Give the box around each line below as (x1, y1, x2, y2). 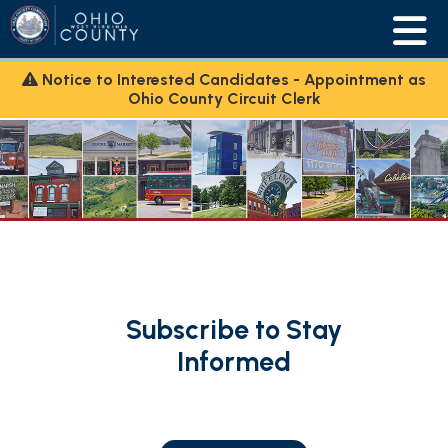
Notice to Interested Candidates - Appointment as (38, 70, 426, 89)
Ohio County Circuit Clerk (127, 89, 321, 108)
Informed (176, 345, 291, 378)
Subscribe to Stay (125, 313, 342, 346)
